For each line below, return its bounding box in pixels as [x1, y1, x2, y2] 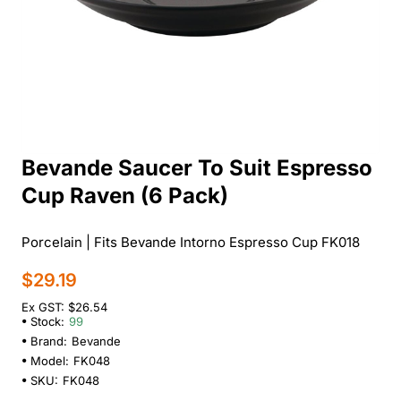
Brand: [30, 333, 67, 348]
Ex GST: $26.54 [21, 299, 107, 314]
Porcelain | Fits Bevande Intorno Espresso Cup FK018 [21, 233, 360, 251]
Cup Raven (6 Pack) [21, 182, 228, 209]
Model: [30, 353, 69, 368]
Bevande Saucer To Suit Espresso [21, 154, 372, 181]
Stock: [30, 313, 64, 328]
